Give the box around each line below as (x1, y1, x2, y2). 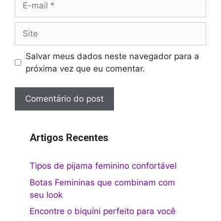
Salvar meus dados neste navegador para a (25, 51, 199, 61)
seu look (30, 189, 63, 200)
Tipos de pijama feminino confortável (30, 161, 177, 171)
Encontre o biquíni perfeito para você (30, 206, 176, 217)
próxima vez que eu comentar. (25, 63, 145, 74)
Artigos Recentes (30, 132, 109, 144)
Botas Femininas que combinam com (30, 177, 175, 187)
